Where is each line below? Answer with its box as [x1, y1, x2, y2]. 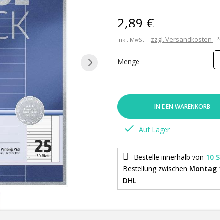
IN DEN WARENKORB [154, 102, 210, 110]
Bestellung [123, 164, 158, 174]
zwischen [158, 164, 189, 174]
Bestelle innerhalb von [134, 152, 206, 162]
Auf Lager [137, 125, 170, 134]
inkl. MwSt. [117, 36, 147, 43]
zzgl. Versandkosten [151, 35, 213, 44]
